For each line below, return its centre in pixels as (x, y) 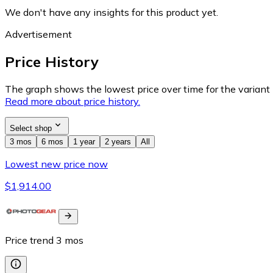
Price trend (29, 240)
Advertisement (38, 34)
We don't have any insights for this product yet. (112, 12)
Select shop (31, 129)
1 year (84, 142)
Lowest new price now (56, 164)
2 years (118, 142)
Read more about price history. (73, 101)
